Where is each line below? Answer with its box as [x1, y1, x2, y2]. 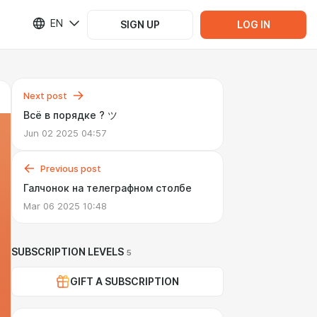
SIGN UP [120, 18, 160, 30]
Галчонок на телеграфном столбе [23, 183, 192, 194]
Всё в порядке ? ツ [23, 110, 117, 121]
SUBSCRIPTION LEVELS [11, 246, 124, 258]
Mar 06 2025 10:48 [23, 200, 107, 212]
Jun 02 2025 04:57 [23, 127, 106, 139]
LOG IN [236, 18, 270, 30]
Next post [23, 90, 67, 101]
